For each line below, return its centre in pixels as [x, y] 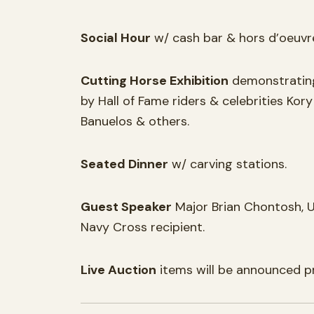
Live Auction [118, 269]
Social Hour [116, 37]
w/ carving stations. [227, 164]
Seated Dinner [124, 164]
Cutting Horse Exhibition [155, 80]
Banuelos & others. [135, 121]
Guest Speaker [126, 206]
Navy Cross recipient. [143, 227]
